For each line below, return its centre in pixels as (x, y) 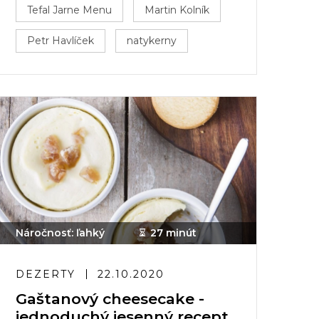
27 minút (173, 233)
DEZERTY (46, 274)
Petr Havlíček (61, 41)
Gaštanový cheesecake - (110, 299)
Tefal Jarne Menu (69, 10)
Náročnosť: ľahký (60, 233)
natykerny (152, 41)
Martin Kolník (177, 10)
